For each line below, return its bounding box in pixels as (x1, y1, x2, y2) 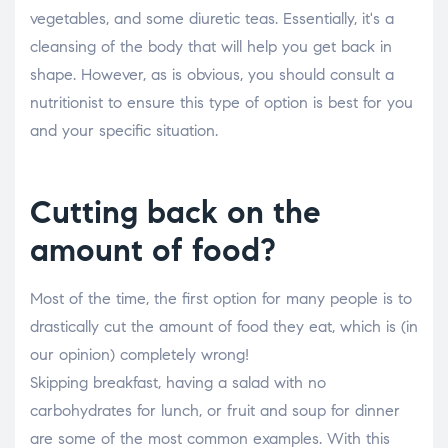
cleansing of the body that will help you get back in (30, 37, 392, 57)
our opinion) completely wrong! (30, 345, 249, 365)
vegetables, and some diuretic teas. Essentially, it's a (30, 9, 394, 29)
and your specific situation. (30, 121, 218, 141)
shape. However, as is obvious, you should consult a (30, 65, 394, 85)
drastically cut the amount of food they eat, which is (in (30, 317, 418, 337)
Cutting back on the (30, 192, 321, 233)
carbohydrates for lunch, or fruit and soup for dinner (30, 401, 400, 421)
